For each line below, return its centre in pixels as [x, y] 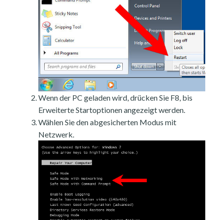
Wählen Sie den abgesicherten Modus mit [107, 122]
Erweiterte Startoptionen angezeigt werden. [112, 110]
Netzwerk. [56, 134]
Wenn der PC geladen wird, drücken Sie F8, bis [115, 97]
